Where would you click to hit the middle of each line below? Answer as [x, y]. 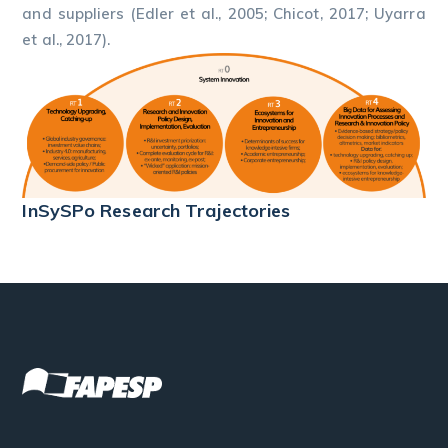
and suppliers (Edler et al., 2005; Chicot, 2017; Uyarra [224, 13]
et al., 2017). [66, 39]
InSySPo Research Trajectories [156, 210]
